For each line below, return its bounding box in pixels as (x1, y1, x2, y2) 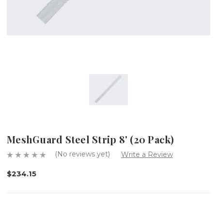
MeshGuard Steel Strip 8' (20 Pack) (7, 132, 174, 146)
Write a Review (121, 150, 173, 159)
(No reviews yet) (55, 149, 110, 158)
